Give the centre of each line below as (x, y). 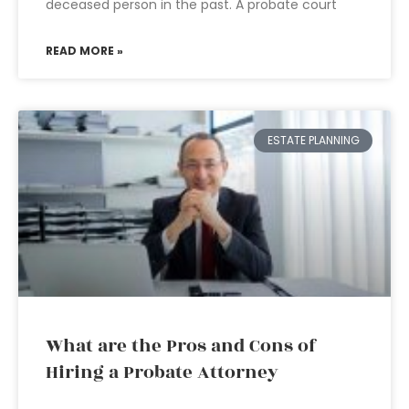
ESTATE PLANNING (313, 141)
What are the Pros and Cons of (181, 346)
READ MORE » (84, 51)
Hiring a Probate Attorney (162, 372)
